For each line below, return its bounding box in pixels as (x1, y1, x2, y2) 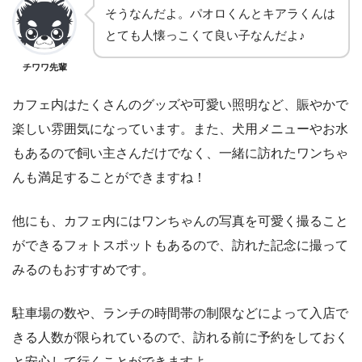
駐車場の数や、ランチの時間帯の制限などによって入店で (12, 306, 348, 321)
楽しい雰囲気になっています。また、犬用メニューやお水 (12, 122, 348, 137)
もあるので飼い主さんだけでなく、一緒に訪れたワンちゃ (12, 146, 348, 161)
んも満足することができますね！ (12, 170, 206, 185)
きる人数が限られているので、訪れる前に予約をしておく (12, 330, 348, 345)
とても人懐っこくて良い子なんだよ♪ (105, 28, 305, 43)
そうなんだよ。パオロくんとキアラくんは (105, 6, 335, 21)
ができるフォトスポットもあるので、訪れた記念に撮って (12, 238, 348, 253)
